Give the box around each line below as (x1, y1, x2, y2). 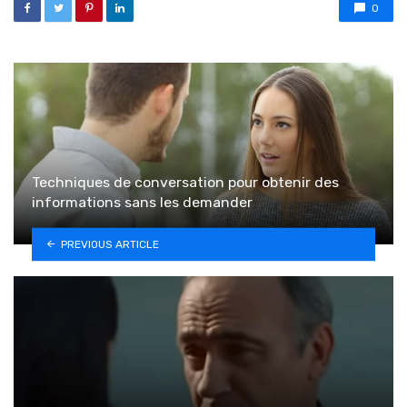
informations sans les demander (32, 193, 253, 211)
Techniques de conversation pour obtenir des (32, 173, 339, 191)
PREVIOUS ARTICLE (60, 237, 159, 250)
